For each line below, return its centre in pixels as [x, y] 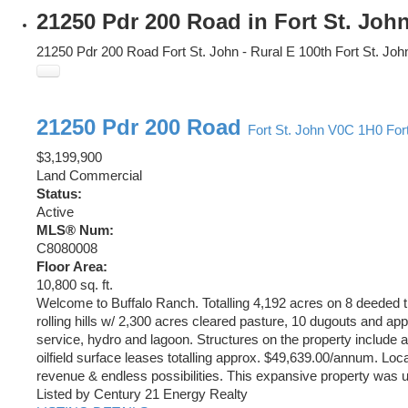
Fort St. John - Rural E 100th [247, 52]
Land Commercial [89, 176]
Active [55, 213]
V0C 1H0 [355, 131]
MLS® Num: [75, 231]
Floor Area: [72, 267]
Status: [59, 194]
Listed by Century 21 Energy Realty [142, 395]
